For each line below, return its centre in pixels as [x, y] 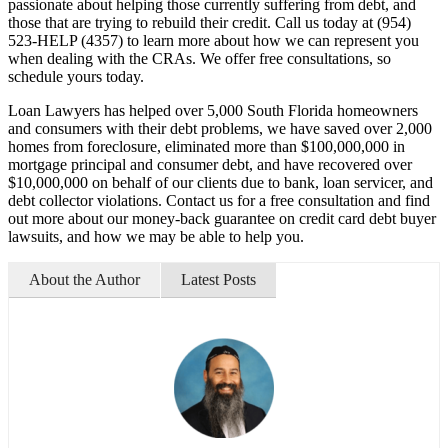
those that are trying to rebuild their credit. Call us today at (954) [209, 22]
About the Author [84, 279]
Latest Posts [218, 279]
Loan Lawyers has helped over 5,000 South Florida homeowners [213, 110]
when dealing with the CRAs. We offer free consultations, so [199, 58]
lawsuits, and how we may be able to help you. [156, 236]
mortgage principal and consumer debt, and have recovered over [210, 164]
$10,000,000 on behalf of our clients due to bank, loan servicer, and [220, 182]
